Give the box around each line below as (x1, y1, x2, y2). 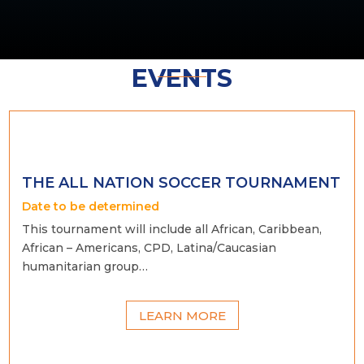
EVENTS (132, 63, 232, 94)
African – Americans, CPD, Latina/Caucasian (22, 240, 277, 256)
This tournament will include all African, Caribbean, (22, 222, 323, 237)
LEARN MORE (138, 307, 226, 323)
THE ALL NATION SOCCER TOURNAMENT (22, 174, 341, 193)
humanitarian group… (22, 259, 149, 275)
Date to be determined (22, 199, 163, 214)
